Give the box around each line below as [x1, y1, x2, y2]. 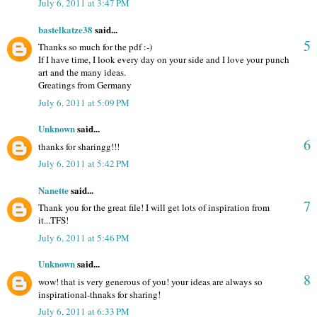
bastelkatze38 [38, 22, 93, 36]
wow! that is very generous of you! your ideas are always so [38, 275, 263, 288]
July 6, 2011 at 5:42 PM [38, 157, 129, 171]
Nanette [38, 183, 69, 197]
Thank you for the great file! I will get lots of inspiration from [38, 201, 270, 214]
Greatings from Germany [38, 79, 132, 92]
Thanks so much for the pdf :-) [38, 40, 152, 54]
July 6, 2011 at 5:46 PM [38, 231, 129, 244]
